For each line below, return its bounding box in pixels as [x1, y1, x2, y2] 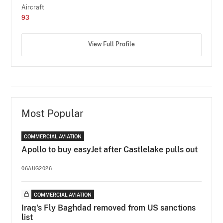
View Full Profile [88, 41, 135, 48]
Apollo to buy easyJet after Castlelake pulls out [21, 144, 198, 154]
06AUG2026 [21, 165, 52, 171]
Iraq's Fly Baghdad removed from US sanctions [21, 203, 196, 213]
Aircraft [21, 3, 45, 11]
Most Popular [21, 107, 84, 119]
